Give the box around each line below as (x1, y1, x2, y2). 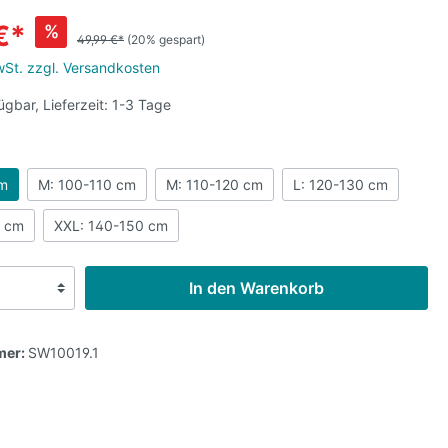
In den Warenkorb (188, 278, 324, 299)
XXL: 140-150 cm (54, 217, 168, 235)
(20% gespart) (127, 32, 205, 48)
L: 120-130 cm (293, 176, 388, 194)
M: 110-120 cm (166, 176, 263, 194)
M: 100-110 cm (38, 176, 136, 194)
